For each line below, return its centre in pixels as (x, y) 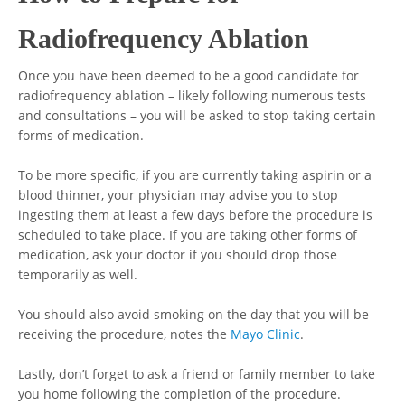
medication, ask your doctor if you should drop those (178, 254)
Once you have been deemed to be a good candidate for (189, 75)
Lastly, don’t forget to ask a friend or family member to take (197, 374)
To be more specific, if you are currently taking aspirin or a (195, 175)
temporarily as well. (78, 274)
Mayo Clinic (266, 334)
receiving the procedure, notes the (125, 334)
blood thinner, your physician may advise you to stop (179, 195)
